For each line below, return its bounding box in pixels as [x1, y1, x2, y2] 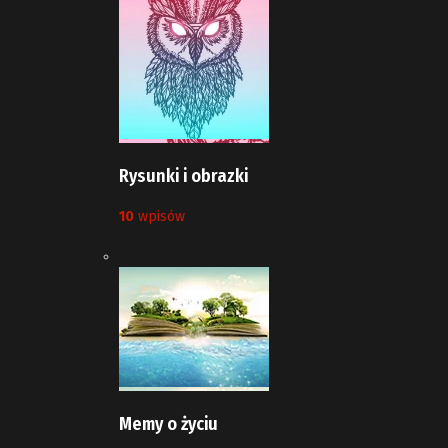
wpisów [134, 207, 185, 225]
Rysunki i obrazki [119, 164, 248, 187]
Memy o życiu [119, 412, 218, 435]
